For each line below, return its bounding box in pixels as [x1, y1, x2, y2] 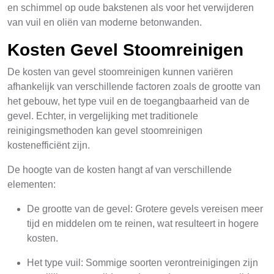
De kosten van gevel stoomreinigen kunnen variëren [7, 67, 233, 77]
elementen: [7, 179, 56, 190]
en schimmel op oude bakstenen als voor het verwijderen [7, 2, 254, 13]
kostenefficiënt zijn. [7, 140, 90, 150]
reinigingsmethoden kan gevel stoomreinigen [7, 125, 202, 136]
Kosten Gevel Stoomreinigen [7, 40, 243, 59]
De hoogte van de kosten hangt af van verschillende [7, 165, 232, 175]
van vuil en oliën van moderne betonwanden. [7, 17, 202, 28]
